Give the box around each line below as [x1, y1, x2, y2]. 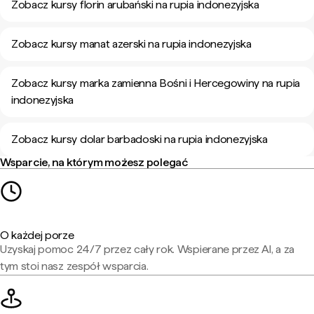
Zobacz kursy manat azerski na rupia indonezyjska [11, 37, 252, 50]
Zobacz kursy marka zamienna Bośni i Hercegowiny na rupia [11, 76, 301, 90]
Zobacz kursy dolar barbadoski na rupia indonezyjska [11, 132, 268, 146]
